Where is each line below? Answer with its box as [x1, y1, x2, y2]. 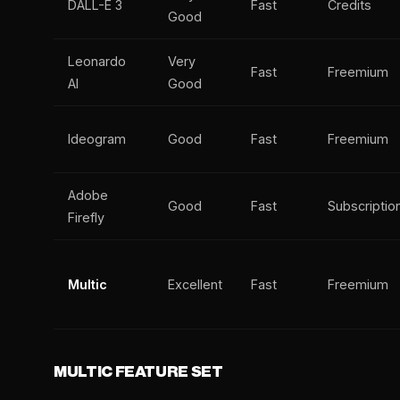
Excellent [168, 277, 222, 292]
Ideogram [68, 131, 126, 146]
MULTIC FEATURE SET [54, 364, 223, 379]
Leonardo [68, 54, 126, 69]
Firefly [68, 210, 104, 225]
